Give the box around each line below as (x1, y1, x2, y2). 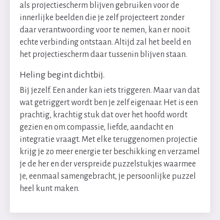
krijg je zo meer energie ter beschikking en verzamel (20, 147, 200, 156)
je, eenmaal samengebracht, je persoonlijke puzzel (20, 172, 196, 181)
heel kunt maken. (20, 184, 80, 193)
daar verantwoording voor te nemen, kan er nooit (20, 26, 190, 34)
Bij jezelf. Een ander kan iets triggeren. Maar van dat (20, 86, 200, 95)
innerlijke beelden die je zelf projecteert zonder (20, 13, 185, 22)
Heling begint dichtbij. (20, 70, 105, 80)
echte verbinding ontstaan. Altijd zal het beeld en (20, 38, 191, 47)
